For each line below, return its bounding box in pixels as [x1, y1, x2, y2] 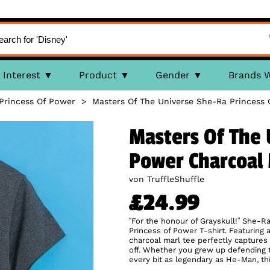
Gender [155, 69, 190, 81]
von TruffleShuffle [129, 174, 204, 184]
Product [78, 69, 117, 81]
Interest [2, 69, 40, 81]
